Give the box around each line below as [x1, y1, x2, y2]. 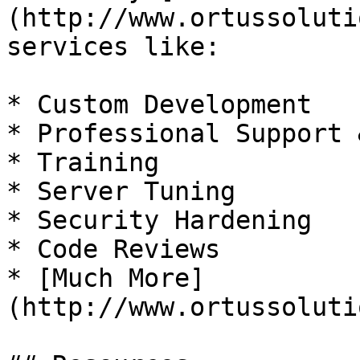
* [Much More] [6, 264, 205, 292]
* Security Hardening [6, 206, 312, 235]
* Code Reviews [6, 235, 220, 264]
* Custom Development [6, 90, 312, 119]
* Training [6, 148, 159, 177]
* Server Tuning [6, 177, 235, 206]
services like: [6, 32, 220, 61]
